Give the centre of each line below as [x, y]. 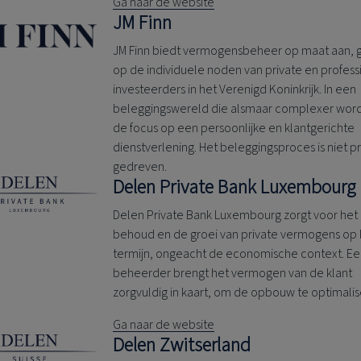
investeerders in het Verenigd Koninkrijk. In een [235, 90]
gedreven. [140, 167]
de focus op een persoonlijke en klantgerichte [234, 129]
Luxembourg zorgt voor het [285, 216]
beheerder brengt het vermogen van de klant [233, 274]
